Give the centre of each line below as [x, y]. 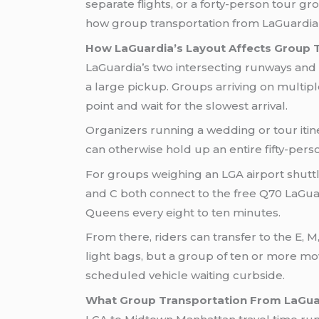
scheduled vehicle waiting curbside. [185, 276]
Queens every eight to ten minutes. [183, 212]
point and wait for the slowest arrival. [187, 105]
